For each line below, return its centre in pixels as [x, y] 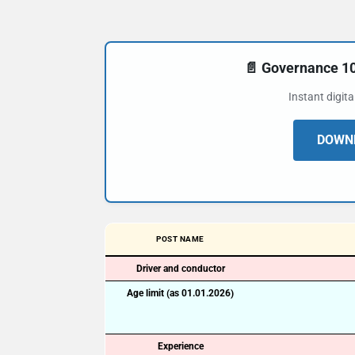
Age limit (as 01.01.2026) [180, 293]
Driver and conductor [180, 269]
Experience [180, 346]
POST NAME [180, 239]
